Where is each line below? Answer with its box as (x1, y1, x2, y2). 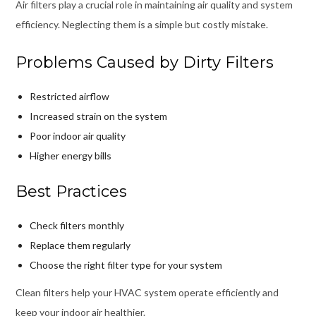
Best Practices (15, 181, 127, 201)
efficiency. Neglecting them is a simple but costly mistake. (15, 18, 268, 30)
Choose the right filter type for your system (29, 258, 222, 271)
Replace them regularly (29, 238, 130, 251)
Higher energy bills (29, 149, 111, 162)
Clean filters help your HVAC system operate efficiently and (15, 286, 279, 298)
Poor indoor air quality (29, 129, 126, 142)
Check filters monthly (29, 219, 124, 231)
